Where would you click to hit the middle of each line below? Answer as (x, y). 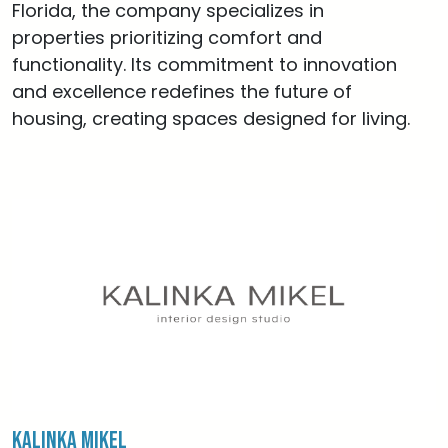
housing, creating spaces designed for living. (211, 118)
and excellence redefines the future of (182, 91)
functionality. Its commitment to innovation (204, 64)
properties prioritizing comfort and (167, 37)
